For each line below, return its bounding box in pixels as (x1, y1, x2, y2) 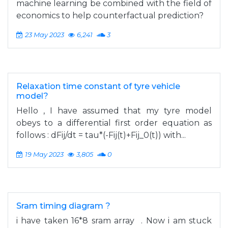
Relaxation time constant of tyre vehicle (16, 81, 180, 91)
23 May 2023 (25, 31, 64, 39)
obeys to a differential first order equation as (16, 118, 212, 128)
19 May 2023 (25, 151, 64, 158)
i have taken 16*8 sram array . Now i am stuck (16, 216, 212, 225)
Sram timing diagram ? (16, 201, 110, 211)
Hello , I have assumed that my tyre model (16, 106, 212, 116)
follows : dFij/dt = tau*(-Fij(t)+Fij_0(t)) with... (16, 130, 186, 140)
